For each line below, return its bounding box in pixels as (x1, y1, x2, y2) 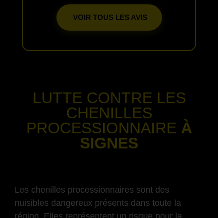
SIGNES (80, 134, 138, 152)
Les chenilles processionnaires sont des (15, 184, 169, 195)
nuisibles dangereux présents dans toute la (15, 198, 181, 208)
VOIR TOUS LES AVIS (71, 13, 147, 21)
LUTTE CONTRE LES (32, 89, 186, 107)
